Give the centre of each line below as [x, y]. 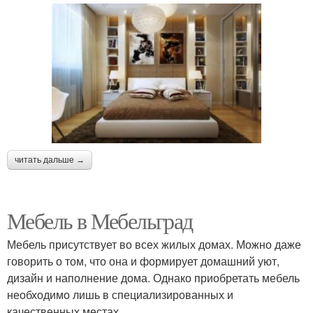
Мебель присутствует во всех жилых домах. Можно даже [154, 244]
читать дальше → [50, 160]
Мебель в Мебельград [100, 220]
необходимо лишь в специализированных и [120, 294]
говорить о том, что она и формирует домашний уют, [143, 261]
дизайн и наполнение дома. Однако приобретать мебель [153, 277]
